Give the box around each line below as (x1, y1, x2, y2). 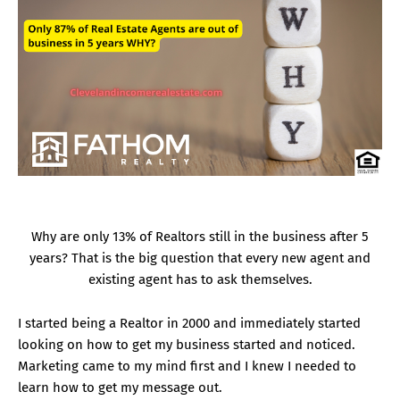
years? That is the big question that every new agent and (29, 250, 371, 267)
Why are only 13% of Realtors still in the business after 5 (31, 229, 369, 246)
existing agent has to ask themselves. (87, 271, 312, 288)
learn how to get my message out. (18, 379, 222, 396)
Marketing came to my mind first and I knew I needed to (18, 358, 356, 375)
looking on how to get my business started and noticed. (18, 337, 355, 354)
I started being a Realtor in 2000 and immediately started (18, 315, 361, 332)
